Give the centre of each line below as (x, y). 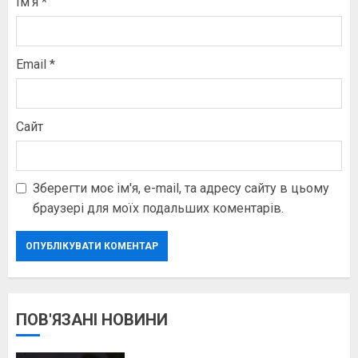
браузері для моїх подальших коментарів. (158, 208)
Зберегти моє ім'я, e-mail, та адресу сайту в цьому (181, 188)
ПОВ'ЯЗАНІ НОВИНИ (92, 319)
